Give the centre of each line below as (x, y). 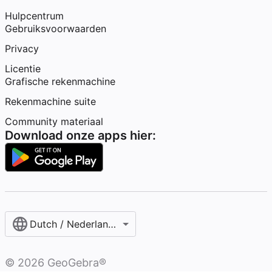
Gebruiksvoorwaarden (56, 29)
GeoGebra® (75, 263)
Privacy (22, 49)
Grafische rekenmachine (60, 81)
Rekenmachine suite (50, 101)
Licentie (23, 69)
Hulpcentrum (34, 16)
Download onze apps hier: (80, 135)
